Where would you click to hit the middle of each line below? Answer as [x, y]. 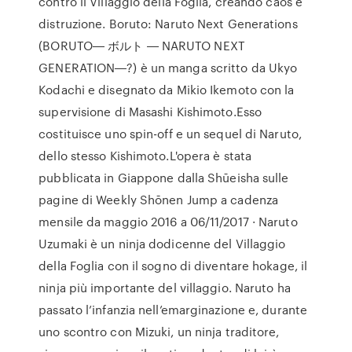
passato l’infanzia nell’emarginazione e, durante [173, 310]
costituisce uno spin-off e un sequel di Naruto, [170, 134]
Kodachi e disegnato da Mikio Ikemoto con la [167, 90]
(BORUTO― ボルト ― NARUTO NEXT [142, 46]
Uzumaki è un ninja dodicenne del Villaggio [162, 244]
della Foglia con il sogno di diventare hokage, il [173, 266]
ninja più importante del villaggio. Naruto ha [165, 288]
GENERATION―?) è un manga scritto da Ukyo [168, 68]
